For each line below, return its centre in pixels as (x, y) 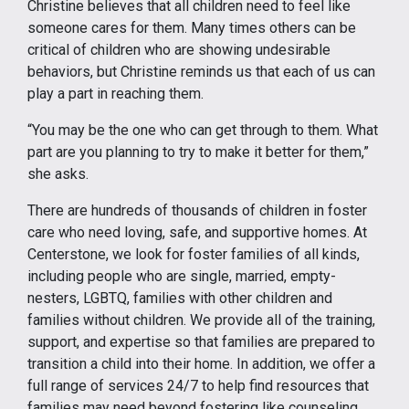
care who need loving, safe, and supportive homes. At (197, 232)
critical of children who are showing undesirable (179, 49)
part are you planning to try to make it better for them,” (198, 152)
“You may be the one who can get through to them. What (203, 130)
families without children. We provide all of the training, (201, 320)
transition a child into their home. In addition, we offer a (201, 363)
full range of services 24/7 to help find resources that (198, 385)
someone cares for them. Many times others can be (192, 27)
